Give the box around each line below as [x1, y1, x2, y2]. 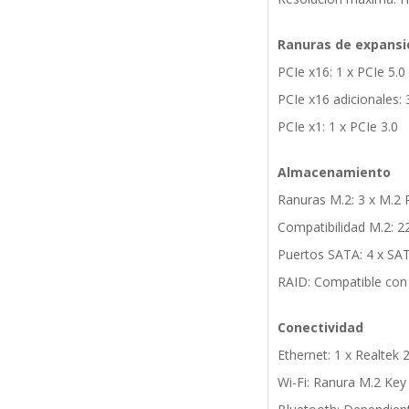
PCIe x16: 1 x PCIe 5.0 [277, 63, 405, 81]
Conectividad [277, 319, 363, 337]
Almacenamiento [277, 163, 391, 182]
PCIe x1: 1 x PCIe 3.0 [277, 118, 398, 136]
